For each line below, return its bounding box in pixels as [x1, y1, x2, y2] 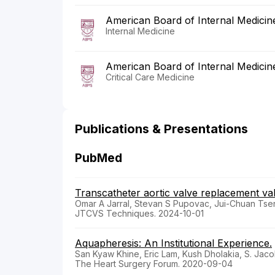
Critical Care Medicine [106, 72, 195, 83]
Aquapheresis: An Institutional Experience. [75, 237, 272, 250]
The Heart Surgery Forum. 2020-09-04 [75, 258, 233, 269]
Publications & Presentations [75, 122, 248, 137]
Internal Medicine [106, 26, 175, 37]
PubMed [75, 151, 122, 166]
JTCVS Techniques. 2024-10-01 [75, 208, 204, 219]
